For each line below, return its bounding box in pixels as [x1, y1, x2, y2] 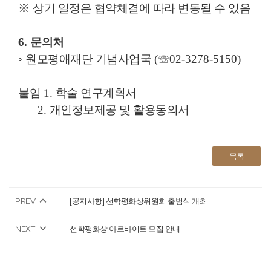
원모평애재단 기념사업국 [25, 52, 151, 65]
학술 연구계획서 [55, 86, 137, 99]
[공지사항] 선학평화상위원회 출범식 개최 [70, 195, 207, 206]
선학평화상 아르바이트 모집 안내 [70, 223, 180, 233]
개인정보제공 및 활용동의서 [49, 103, 189, 116]
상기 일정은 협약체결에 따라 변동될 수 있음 [33, 1, 250, 15]
